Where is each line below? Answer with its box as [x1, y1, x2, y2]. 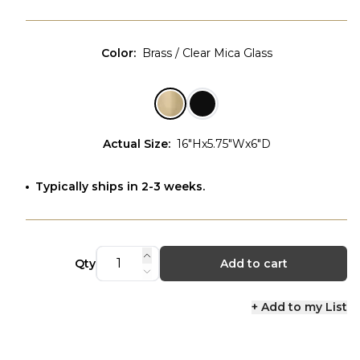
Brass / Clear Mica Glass [141, 46, 272, 60]
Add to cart [219, 256, 288, 271]
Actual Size [102, 137, 168, 151]
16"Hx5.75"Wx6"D [176, 137, 271, 151]
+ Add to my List [252, 300, 347, 314]
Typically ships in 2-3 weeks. [35, 179, 205, 194]
